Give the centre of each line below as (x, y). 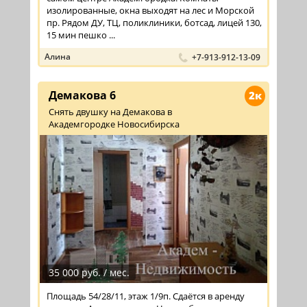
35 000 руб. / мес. (89, 273)
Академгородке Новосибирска (114, 124)
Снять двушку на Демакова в (110, 111)
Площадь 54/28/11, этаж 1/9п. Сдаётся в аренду (146, 296)
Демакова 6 (82, 95)
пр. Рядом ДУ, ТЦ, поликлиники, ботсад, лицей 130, (154, 22)
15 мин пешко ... (81, 35)
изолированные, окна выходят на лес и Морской (150, 10)
